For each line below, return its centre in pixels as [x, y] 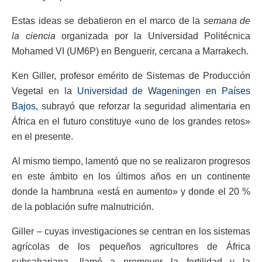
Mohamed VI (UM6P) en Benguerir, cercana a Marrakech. [130, 51]
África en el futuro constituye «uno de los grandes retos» [131, 122]
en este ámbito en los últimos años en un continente [131, 177]
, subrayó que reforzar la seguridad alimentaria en [143, 106]
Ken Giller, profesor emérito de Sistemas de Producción [131, 76]
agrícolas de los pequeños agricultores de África [131, 247]
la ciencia [34, 36]
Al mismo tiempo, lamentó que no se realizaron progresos [131, 161]
